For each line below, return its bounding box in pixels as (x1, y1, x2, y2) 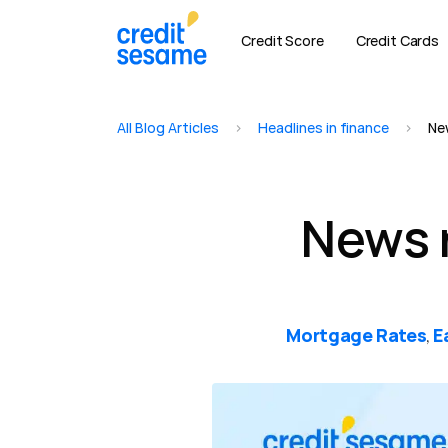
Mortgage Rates (286, 323, 427, 347)
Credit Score (241, 30, 324, 50)
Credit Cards (355, 30, 439, 50)
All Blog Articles (117, 118, 219, 137)
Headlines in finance (258, 118, 389, 137)
